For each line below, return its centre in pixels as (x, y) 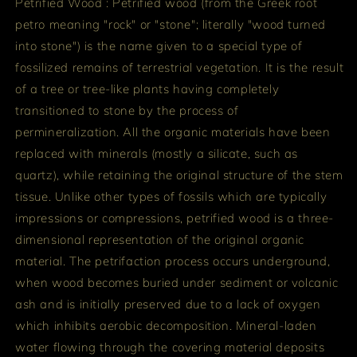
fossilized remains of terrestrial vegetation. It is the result (180, 67)
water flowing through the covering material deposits (170, 347)
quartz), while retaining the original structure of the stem (179, 175)
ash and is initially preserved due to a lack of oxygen (168, 304)
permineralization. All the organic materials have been (173, 131)
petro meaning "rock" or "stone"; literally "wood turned (171, 24)
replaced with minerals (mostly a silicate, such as (157, 153)
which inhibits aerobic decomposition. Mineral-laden (166, 325)
